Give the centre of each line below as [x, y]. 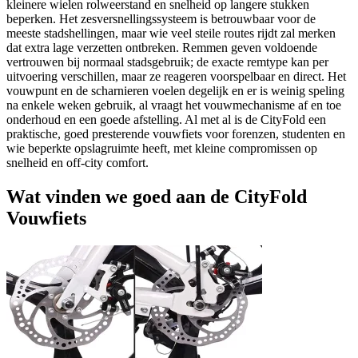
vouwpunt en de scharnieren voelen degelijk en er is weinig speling [175, 91]
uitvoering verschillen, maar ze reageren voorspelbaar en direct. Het [176, 77]
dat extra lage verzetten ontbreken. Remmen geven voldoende [162, 48]
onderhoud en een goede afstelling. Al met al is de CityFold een [166, 120]
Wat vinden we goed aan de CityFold [157, 197]
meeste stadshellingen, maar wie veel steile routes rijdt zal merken [171, 34]
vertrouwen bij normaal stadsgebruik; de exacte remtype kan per [167, 62]
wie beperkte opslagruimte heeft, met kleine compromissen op [162, 149]
